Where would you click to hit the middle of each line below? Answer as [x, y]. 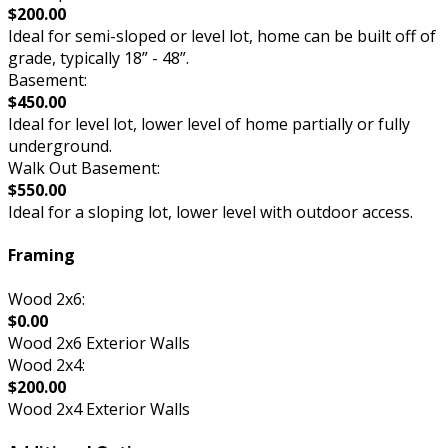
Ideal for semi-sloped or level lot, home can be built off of [222, 36]
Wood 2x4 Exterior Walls [99, 408]
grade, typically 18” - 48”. [98, 58]
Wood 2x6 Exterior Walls [99, 342]
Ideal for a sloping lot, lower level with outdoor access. [210, 212]
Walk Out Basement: [84, 168]
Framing [41, 255]
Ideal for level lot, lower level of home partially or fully [209, 124]
